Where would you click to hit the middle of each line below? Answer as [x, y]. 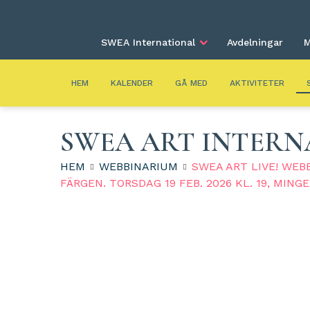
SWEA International [148, 42]
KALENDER [132, 83]
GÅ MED [191, 83]
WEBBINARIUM [138, 166]
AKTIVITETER [257, 83]
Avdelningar [255, 42]
